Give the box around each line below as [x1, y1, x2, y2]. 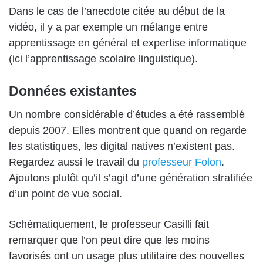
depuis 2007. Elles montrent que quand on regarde [9, 124, 247, 137]
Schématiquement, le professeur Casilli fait [9, 218, 209, 231]
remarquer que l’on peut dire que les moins [9, 234, 210, 247]
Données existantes [9, 83, 137, 99]
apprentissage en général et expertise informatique [9, 36, 247, 49]
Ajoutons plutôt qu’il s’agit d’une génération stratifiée [9, 172, 252, 184]
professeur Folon [142, 156, 221, 168]
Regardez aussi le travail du [9, 156, 142, 168]
